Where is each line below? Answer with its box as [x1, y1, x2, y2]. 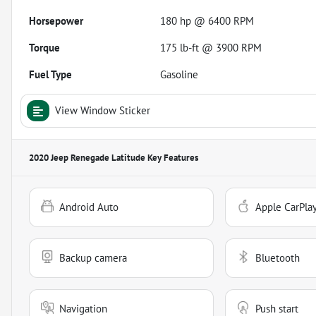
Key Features [145, 151, 198, 164]
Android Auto [59, 200, 119, 214]
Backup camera [59, 250, 127, 265]
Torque [29, 40, 60, 54]
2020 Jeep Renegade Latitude [29, 151, 145, 164]
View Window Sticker [55, 103, 150, 117]
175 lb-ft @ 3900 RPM [160, 40, 262, 54]
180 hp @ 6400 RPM [160, 13, 255, 28]
